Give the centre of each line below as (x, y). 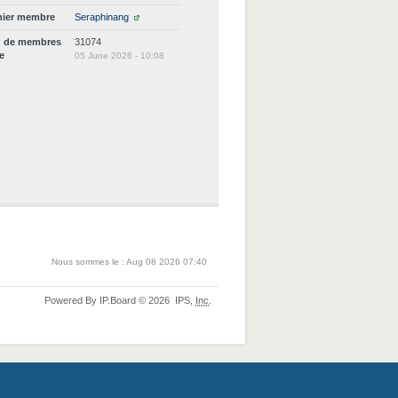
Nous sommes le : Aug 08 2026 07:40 (129, 262)
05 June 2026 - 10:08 (120, 56)
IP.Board (118, 300)
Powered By (72, 300)
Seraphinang (102, 17)
